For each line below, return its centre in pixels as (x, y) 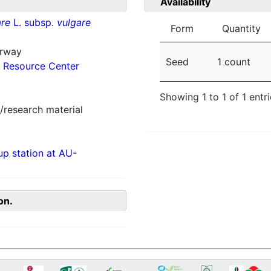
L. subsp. (33, 23)
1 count (234, 62)
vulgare (73, 23)
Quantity (241, 29)
